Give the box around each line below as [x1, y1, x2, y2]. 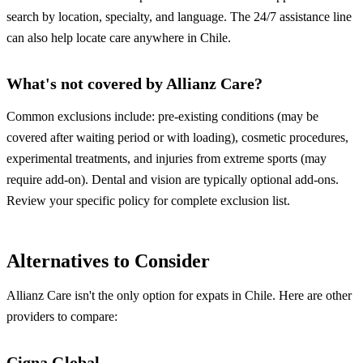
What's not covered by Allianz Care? [6, 75, 263, 93]
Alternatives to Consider [6, 250, 210, 272]
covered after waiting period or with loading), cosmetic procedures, [6, 130, 348, 145]
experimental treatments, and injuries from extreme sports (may [6, 152, 327, 166]
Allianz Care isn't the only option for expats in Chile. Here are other [6, 288, 352, 303]
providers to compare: [6, 310, 117, 324]
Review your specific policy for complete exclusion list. [6, 194, 290, 208]
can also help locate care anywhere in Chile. [6, 31, 231, 45]
